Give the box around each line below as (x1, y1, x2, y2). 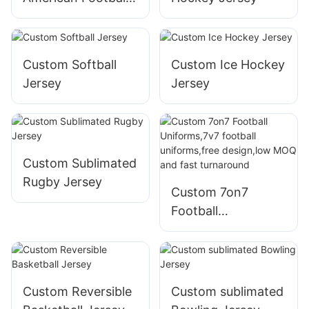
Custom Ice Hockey (170, 57, 285, 72)
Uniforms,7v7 (170, 222, 249, 237)
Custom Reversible (23, 283, 132, 299)
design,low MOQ (170, 278, 268, 293)
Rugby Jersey (23, 175, 102, 190)
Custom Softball (23, 57, 117, 72)
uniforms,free (170, 259, 250, 275)
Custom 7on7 (170, 185, 248, 200)
